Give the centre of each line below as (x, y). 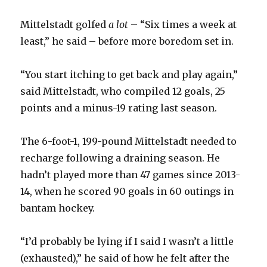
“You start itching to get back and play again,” (129, 75)
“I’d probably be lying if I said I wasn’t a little (127, 242)
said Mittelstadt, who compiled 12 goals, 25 (123, 91)
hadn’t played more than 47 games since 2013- (131, 175)
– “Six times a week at (183, 25)
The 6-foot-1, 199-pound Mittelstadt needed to (129, 142)
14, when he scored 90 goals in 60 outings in (127, 192)
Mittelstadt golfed (65, 25)
